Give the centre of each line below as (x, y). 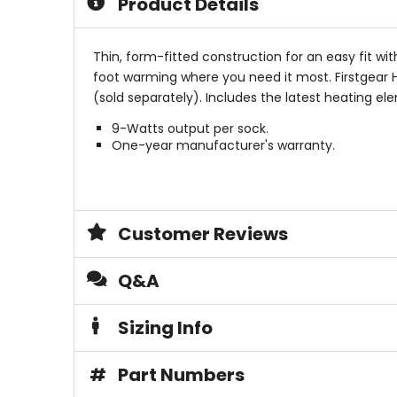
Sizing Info (165, 328)
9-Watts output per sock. (190, 129)
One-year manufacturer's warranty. (223, 146)
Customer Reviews (202, 234)
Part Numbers (181, 375)
